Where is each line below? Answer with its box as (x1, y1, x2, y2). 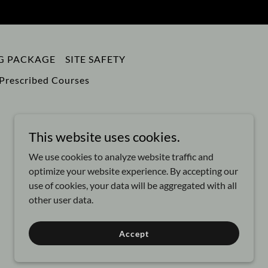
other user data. (29, 194, 93, 205)
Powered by (154, 226, 199, 236)
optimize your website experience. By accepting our (29, 165, 238, 176)
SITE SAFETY (65, 53, 126, 65)
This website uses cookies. (29, 129, 180, 145)
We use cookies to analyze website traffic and (29, 151, 214, 162)
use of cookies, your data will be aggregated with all (29, 179, 237, 191)
